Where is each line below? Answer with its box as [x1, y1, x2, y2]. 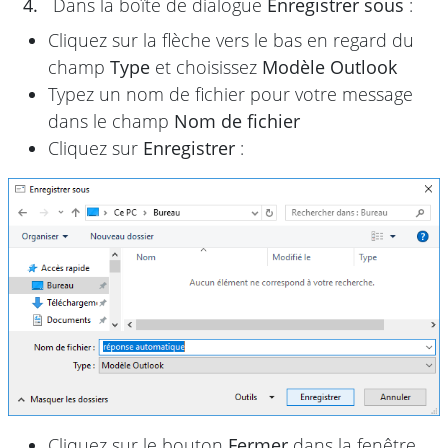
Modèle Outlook [262, 55, 397, 80]
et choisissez [150, 55, 262, 80]
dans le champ [48, 109, 174, 134]
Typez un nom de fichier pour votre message [48, 82, 413, 107]
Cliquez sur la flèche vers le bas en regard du [48, 28, 414, 53]
